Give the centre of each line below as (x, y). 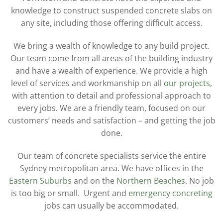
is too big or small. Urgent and (69, 193)
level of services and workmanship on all (87, 83)
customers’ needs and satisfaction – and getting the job (111, 121)
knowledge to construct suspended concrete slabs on (111, 11)
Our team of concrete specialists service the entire (111, 156)
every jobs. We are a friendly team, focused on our (111, 108)
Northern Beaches (151, 180)
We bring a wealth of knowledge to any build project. (111, 46)
